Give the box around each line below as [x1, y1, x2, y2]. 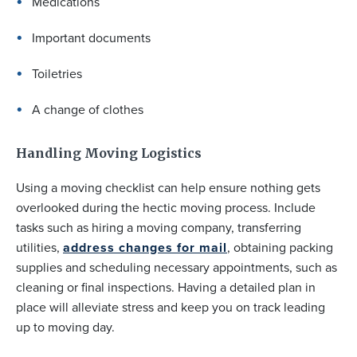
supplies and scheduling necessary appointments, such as [16, 257, 337, 277]
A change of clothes [32, 100, 143, 119]
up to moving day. [16, 317, 115, 336]
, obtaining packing [227, 237, 333, 257]
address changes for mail [63, 237, 227, 257]
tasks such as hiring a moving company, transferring [16, 218, 301, 237]
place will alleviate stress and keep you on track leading [16, 297, 325, 316]
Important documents [32, 28, 151, 47]
